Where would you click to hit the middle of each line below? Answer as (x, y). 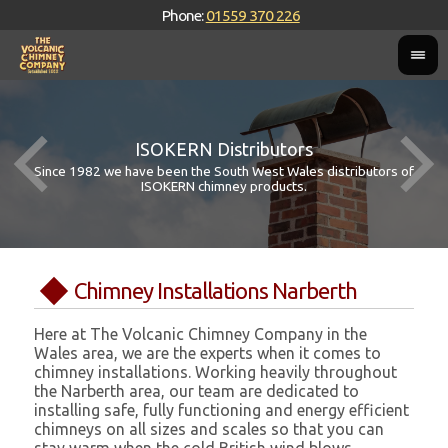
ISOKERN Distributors (224, 149)
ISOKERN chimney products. (224, 186)
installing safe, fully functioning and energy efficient (222, 410)
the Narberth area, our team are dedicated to (197, 391)
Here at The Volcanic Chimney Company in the (201, 334)
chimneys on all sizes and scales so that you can (209, 429)
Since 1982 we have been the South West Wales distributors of (224, 171)
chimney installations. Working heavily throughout (216, 372)
